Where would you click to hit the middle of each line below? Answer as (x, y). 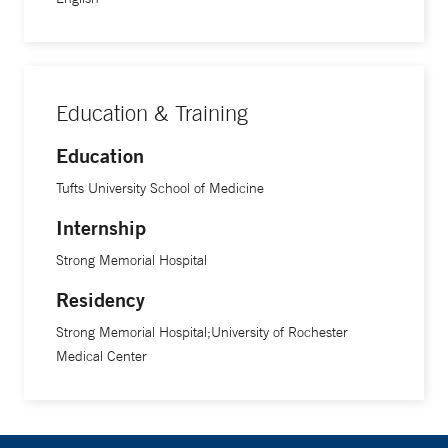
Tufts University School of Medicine (160, 188)
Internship (101, 227)
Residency (100, 299)
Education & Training (152, 113)
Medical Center (101, 356)
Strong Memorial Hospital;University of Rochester (202, 332)
